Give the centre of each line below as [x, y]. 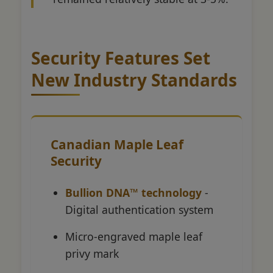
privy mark [92, 253]
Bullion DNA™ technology [133, 192]
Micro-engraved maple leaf [134, 236]
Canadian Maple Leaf [117, 144]
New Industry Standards [134, 80]
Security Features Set [121, 58]
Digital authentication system [139, 209]
